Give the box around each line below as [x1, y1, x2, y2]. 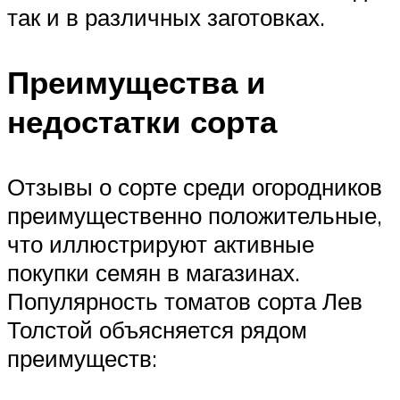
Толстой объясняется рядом [7, 315, 307, 345]
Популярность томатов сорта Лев [7, 287, 362, 316]
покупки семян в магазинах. [7, 258, 300, 287]
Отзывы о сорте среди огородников [7, 172, 382, 202]
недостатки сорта [7, 102, 277, 142]
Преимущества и [7, 62, 266, 103]
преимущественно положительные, [7, 201, 382, 230]
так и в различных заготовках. [7, 3, 325, 32]
